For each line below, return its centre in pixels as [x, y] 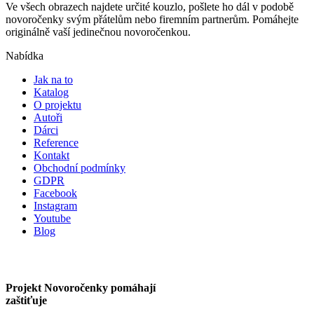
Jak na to [53, 80]
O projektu [57, 105]
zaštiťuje [26, 300]
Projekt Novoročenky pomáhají [81, 288]
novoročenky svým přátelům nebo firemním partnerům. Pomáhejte [152, 19]
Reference [56, 143]
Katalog [51, 92]
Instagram [55, 206]
